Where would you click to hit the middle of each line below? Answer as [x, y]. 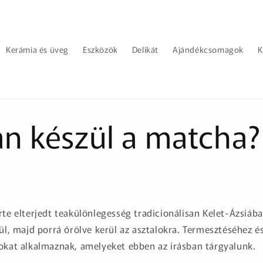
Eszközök [100, 49]
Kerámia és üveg [37, 49]
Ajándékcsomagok [208, 49]
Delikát [145, 49]
